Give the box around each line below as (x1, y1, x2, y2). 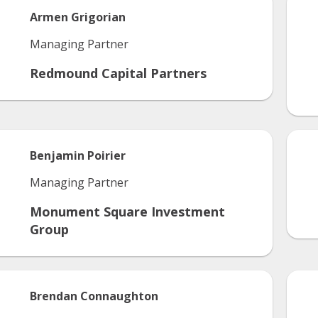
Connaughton (80, 288, 158, 304)
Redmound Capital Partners (30, 65, 207, 82)
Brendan (30, 288, 77, 304)
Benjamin (30, 148, 84, 163)
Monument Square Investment (30, 203, 225, 220)
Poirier (87, 148, 126, 163)
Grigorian (71, 9, 126, 25)
